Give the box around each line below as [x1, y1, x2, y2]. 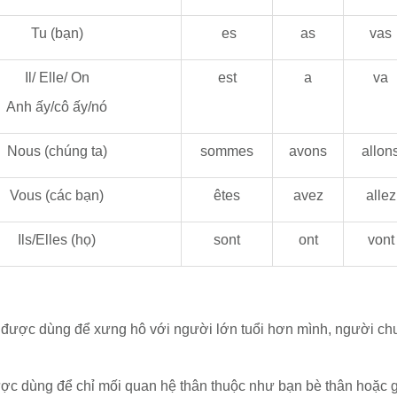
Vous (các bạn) [10, 188, 105, 203]
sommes [200, 144, 254, 159]
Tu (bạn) [30, 26, 83, 41]
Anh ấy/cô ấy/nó [6, 99, 108, 114]
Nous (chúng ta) [6, 144, 107, 159]
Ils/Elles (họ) [18, 232, 97, 247]
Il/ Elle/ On [24, 70, 90, 85]
